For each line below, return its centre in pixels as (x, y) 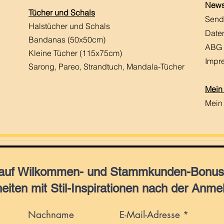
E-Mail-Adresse (150, 215)
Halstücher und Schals (69, 26)
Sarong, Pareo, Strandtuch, (77, 67)
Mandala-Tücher (155, 67)
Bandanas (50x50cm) (67, 40)
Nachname (51, 215)
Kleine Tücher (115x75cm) (75, 53)
